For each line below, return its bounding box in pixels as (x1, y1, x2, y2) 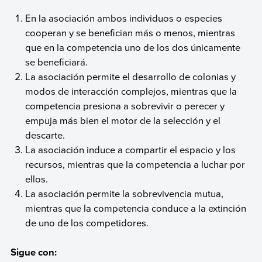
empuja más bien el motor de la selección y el (25, 113, 221, 127)
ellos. (25, 171, 49, 185)
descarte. (25, 127, 65, 142)
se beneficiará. (25, 54, 88, 68)
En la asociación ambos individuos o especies (25, 11, 223, 25)
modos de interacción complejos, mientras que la (25, 84, 237, 98)
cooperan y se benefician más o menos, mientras (25, 25, 236, 39)
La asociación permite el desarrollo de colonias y (25, 69, 236, 83)
